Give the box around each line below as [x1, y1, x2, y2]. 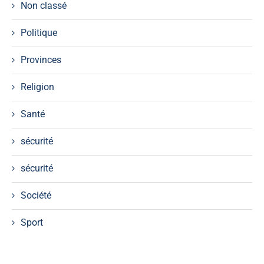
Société [21, 190, 51, 202]
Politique [21, 27, 57, 39]
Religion [21, 81, 54, 93]
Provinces [21, 54, 61, 66]
